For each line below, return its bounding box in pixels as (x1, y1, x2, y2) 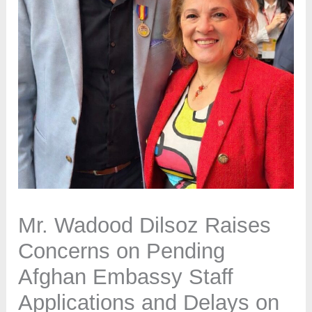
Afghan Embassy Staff (18, 265, 234, 290)
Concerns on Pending (18, 239, 226, 264)
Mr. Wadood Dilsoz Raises (18, 213, 272, 238)
